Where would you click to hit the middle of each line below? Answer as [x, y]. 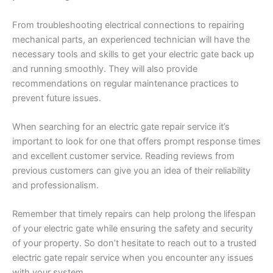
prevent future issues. [57, 98]
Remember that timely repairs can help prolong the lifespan [134, 214]
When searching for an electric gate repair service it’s [121, 126]
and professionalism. [55, 185]
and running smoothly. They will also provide [105, 69]
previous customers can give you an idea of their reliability [131, 170]
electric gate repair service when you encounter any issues [133, 258]
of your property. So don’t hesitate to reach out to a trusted [134, 243]
